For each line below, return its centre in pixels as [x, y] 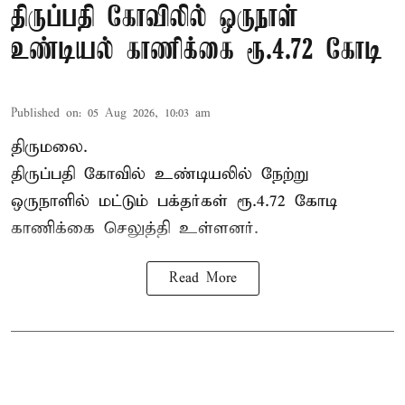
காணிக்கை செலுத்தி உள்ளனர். [135, 229]
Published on [45, 114]
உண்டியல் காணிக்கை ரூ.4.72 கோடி [197, 52]
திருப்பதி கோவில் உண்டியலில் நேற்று [160, 174]
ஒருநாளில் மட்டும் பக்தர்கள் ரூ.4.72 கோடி [174, 202]
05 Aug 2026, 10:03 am [149, 114]
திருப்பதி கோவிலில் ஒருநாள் [155, 19]
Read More [202, 279]
